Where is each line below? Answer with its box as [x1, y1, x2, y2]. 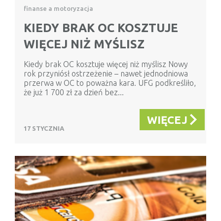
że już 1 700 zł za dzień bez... [24, 88, 124, 97]
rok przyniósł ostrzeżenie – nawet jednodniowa [24, 69, 188, 78]
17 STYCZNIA [24, 125, 64, 132]
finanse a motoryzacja [24, 5, 93, 12]
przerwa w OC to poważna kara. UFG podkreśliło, [24, 78, 196, 88]
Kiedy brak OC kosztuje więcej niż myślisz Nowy [24, 60, 188, 69]
